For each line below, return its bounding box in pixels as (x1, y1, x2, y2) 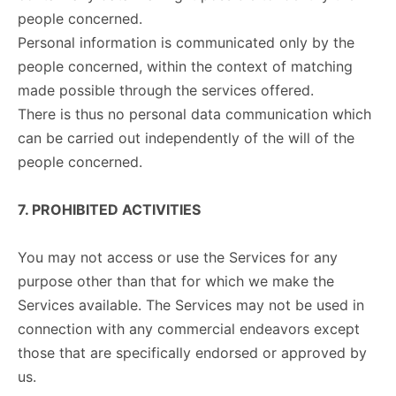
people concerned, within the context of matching (18, 57, 353, 75)
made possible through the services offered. (18, 81, 314, 99)
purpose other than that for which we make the (18, 272, 334, 290)
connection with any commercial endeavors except (18, 320, 360, 338)
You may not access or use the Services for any (18, 248, 338, 266)
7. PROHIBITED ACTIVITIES (18, 201, 201, 218)
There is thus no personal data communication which (18, 105, 371, 123)
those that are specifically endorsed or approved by (18, 344, 367, 362)
